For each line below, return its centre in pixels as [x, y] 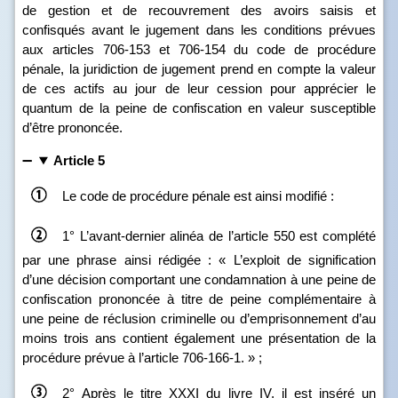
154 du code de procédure [290, 49]
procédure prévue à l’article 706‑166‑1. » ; [142, 358]
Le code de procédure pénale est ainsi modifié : [198, 195]
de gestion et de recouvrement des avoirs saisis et [199, 10]
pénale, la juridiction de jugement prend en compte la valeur [199, 69]
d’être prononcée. [72, 127]
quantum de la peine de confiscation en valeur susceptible [199, 108]
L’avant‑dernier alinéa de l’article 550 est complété [228, 235]
